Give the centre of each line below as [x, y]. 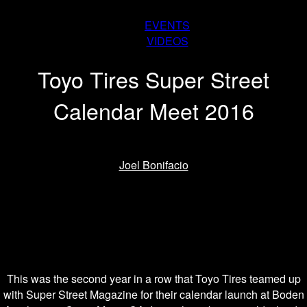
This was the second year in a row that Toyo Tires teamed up [153, 278]
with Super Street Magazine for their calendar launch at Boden [153, 294]
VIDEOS [167, 41]
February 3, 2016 [153, 196]
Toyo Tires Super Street [153, 79]
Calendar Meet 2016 [153, 111]
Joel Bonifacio [153, 164]
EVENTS [167, 25]
